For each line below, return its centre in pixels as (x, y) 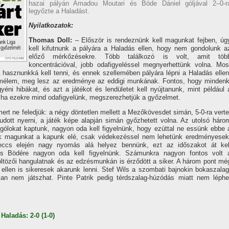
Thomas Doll (49, 40)
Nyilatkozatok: (51, 25)
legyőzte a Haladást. (59, 11)
